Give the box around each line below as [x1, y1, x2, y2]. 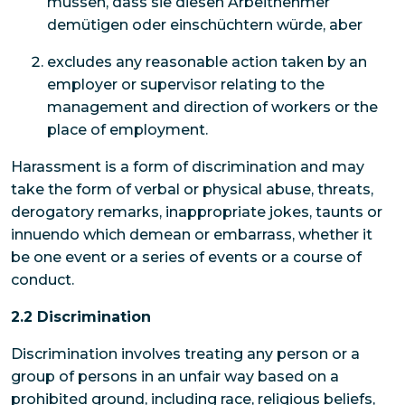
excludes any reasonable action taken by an [47, 53, 367, 71]
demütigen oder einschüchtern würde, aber [47, 16, 363, 34]
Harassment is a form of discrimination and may [11, 158, 364, 176]
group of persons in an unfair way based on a [11, 368, 339, 386]
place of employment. [47, 121, 208, 139]
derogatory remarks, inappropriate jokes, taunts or [11, 203, 382, 221]
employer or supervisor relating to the [47, 76, 325, 94]
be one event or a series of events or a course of [11, 249, 362, 267]
